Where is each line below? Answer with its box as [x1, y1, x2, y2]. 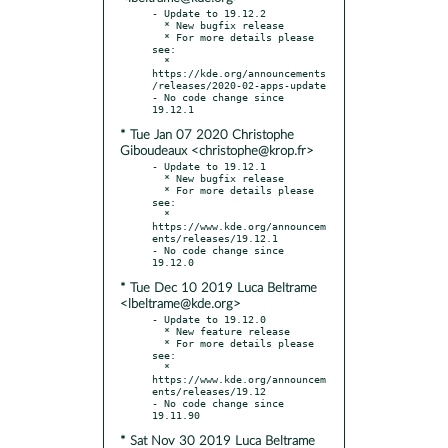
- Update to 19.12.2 [152, 6, 266, 19]
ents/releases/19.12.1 [152, 231, 278, 244]
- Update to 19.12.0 [152, 312, 266, 325]
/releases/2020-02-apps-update [152, 78, 326, 91]
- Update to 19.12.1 [152, 159, 266, 172]
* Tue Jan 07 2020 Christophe [120, 128, 294, 142]
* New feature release [152, 324, 164, 337]
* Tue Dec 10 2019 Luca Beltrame [120, 281, 317, 295]
